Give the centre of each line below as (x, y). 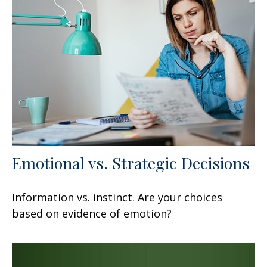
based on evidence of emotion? (92, 213)
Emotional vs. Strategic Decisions (131, 162)
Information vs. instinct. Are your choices (117, 197)
